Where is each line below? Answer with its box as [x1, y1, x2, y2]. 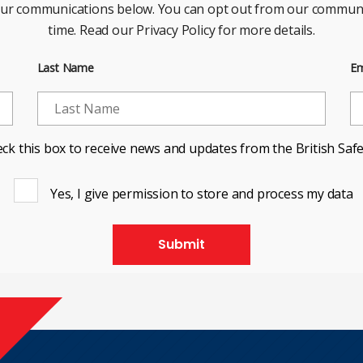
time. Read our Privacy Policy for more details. [48, 20, 315, 39]
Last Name [36, 59, 94, 75]
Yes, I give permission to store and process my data [50, 184, 353, 203]
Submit [158, 234, 205, 254]
